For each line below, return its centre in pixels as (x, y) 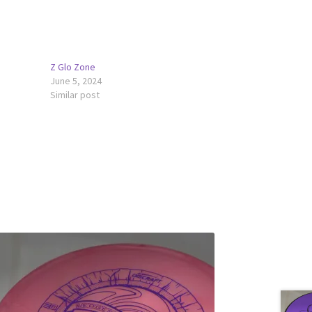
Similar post (75, 95)
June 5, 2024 (76, 81)
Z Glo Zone (73, 67)
